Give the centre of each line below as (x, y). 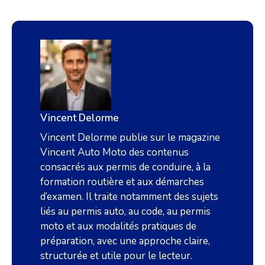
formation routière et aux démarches (122, 182)
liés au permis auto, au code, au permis (125, 211)
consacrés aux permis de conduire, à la (125, 167)
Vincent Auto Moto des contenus (114, 152)
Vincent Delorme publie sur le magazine (130, 137)
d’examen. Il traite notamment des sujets (129, 196)
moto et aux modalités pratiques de (118, 226)
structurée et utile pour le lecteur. (116, 256)
